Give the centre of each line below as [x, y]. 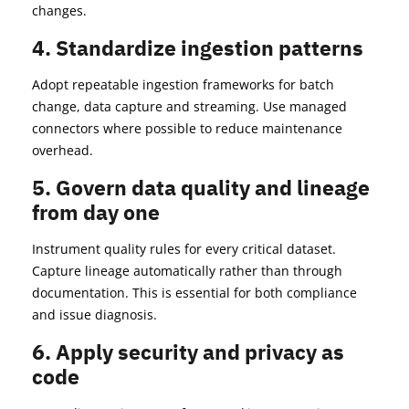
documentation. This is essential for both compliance [194, 293]
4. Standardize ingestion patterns [198, 48]
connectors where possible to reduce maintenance [187, 129]
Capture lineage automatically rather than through [187, 271]
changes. [59, 11]
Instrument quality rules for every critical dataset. [184, 249]
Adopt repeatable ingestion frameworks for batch [183, 85]
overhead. [63, 151]
